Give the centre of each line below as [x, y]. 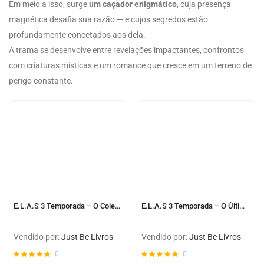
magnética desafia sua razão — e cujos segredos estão [108, 20]
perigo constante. [41, 81]
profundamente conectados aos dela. [77, 35]
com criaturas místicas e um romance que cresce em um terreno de [130, 66]
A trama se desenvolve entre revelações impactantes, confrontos [126, 50]
